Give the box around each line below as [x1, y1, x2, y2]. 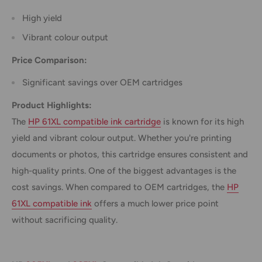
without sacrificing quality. [12, 214, 118, 225]
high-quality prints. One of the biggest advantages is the [12, 165, 236, 176]
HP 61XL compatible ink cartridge [28, 116, 161, 127]
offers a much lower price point [92, 198, 219, 209]
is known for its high [161, 116, 244, 127]
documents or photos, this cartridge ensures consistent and [12, 149, 248, 160]
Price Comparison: [12, 54, 87, 65]
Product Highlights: [12, 99, 92, 111]
